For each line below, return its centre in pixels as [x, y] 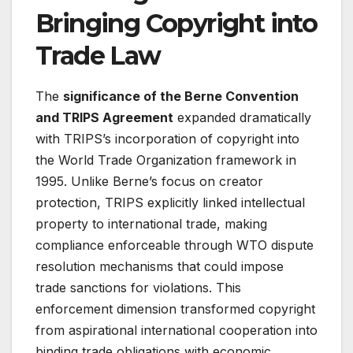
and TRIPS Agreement [104, 118]
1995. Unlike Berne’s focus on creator [149, 182]
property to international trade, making [151, 224]
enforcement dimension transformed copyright [175, 309]
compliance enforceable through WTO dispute [175, 245]
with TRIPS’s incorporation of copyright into [167, 139]
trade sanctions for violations [122, 288]
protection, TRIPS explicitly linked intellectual [170, 203]
